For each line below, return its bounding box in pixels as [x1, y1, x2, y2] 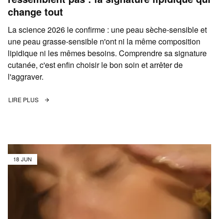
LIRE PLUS [8, 95, 40, 104]
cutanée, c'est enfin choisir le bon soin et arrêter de [8, 59, 183, 70]
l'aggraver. [8, 70, 44, 82]
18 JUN [13, 155, 32, 163]
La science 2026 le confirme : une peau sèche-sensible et [8, 23, 207, 35]
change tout [8, 4, 63, 19]
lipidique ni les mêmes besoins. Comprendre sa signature [8, 47, 207, 59]
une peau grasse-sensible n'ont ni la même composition [8, 35, 200, 47]
